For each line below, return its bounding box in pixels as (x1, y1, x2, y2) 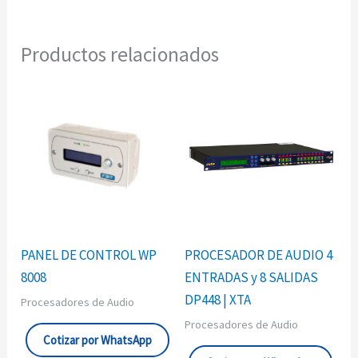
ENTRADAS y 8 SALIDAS (185, 268, 318, 286)
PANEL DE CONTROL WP (21, 245, 157, 264)
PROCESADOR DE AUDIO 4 (185, 245, 332, 264)
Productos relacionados (21, 42, 220, 68)
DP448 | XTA (185, 290, 251, 308)
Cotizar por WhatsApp (42, 332, 152, 348)
